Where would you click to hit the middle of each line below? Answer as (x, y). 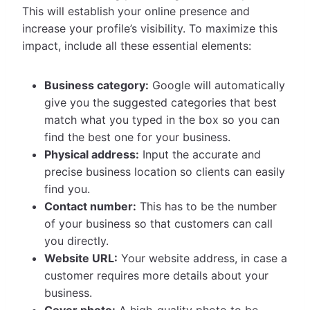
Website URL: (81, 258)
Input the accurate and (200, 154)
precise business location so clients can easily (165, 171)
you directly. (76, 240)
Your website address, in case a (202, 258)
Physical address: (92, 154)
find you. (67, 189)
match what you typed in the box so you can (162, 119)
